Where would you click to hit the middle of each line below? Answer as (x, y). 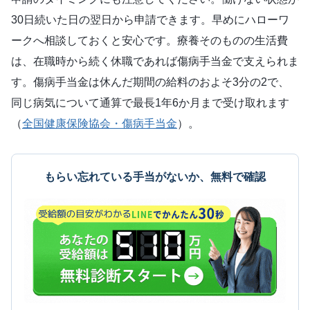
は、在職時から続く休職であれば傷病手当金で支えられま (155, 62)
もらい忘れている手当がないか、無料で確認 (155, 177)
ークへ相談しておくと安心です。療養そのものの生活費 (149, 41)
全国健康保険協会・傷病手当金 (100, 124)
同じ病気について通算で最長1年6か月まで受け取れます (150, 103)
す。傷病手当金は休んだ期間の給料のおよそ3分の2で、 (150, 82)
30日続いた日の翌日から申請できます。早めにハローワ (150, 20)
